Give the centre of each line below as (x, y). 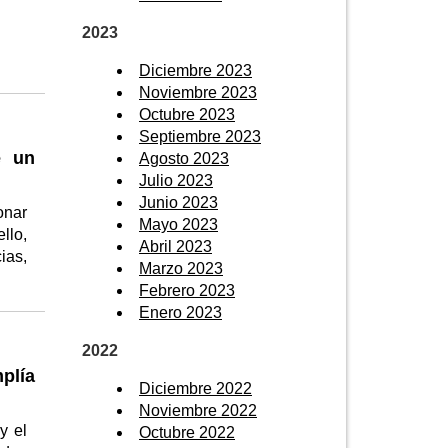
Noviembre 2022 (198, 410)
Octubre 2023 (187, 114)
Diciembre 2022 (195, 388)
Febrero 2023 (187, 290)
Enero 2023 (180, 312)
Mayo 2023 (178, 224)
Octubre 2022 (187, 432)
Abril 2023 (175, 246)
